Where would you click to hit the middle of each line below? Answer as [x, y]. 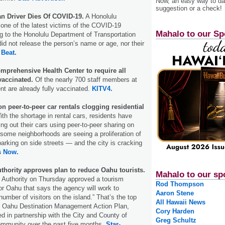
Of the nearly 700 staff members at [85, 79]
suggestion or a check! [189, 8]
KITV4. [102, 88]
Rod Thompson [180, 184]
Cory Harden [175, 211]
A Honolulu [100, 16]
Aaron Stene [175, 193]
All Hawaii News [181, 202]
